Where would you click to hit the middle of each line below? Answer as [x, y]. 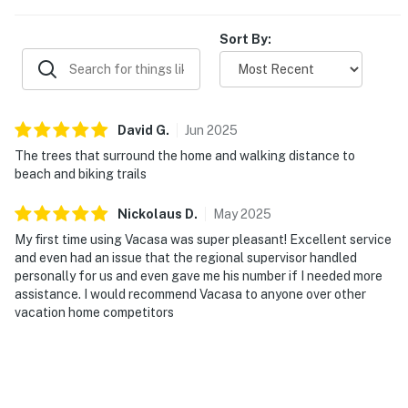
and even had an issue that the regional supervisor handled [186, 257]
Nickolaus [150, 214]
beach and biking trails [81, 173]
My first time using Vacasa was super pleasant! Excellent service [203, 239]
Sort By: [245, 39]
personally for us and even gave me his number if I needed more [199, 275]
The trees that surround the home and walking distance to [185, 155]
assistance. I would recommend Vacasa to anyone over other [190, 294]
